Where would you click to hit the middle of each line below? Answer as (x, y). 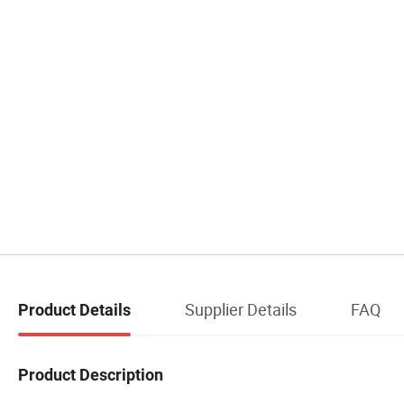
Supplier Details (241, 309)
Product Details (74, 309)
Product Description (91, 374)
